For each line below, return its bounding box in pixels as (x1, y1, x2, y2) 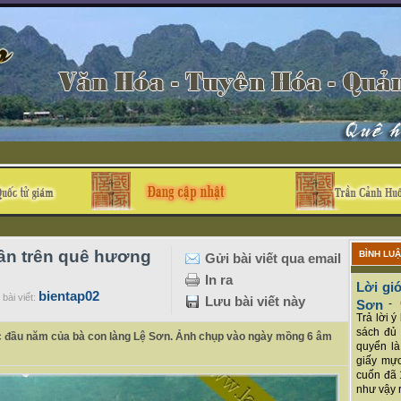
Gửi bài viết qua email (205, 251, 341, 266)
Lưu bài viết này (205, 294, 305, 309)
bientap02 (38, 288, 99, 303)
